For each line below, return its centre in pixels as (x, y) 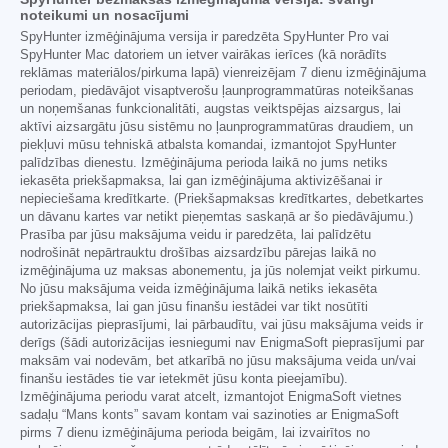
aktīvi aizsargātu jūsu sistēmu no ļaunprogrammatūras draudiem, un (216, 126)
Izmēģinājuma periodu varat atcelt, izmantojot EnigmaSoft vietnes (211, 396)
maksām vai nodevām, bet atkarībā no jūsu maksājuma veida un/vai (218, 360)
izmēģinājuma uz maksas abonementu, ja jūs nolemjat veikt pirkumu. (220, 270)
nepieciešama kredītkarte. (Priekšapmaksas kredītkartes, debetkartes (222, 198)
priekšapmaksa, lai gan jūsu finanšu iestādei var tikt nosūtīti (194, 306)
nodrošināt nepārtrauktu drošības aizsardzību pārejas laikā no (198, 252)
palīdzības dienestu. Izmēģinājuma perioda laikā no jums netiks (204, 162)
